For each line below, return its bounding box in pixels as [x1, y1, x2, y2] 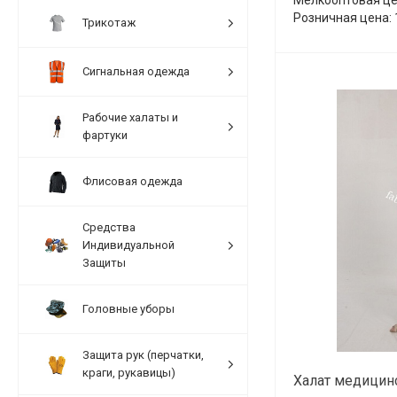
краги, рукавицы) [82, 365, 175, 379]
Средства [82, 220, 136, 234]
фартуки [82, 128, 128, 142]
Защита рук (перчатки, [82, 347, 204, 362]
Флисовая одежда [82, 174, 183, 188]
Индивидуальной [82, 237, 175, 252]
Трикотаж [82, 15, 136, 29]
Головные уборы [82, 301, 175, 315]
